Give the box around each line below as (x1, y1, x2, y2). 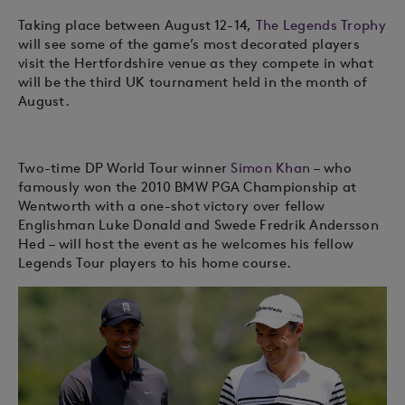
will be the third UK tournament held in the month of (18, 73, 368, 90)
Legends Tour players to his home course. (18, 254, 292, 271)
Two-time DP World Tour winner (18, 159, 231, 176)
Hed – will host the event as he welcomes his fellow (18, 235, 354, 252)
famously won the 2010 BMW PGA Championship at (18, 178, 357, 195)
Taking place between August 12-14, (18, 16, 256, 33)
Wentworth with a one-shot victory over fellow (18, 197, 325, 214)
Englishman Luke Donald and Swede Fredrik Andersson (18, 216, 379, 233)
